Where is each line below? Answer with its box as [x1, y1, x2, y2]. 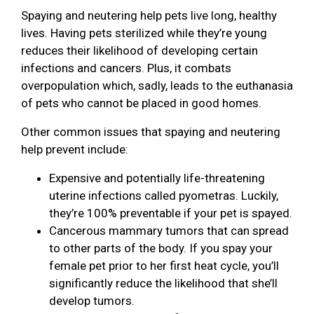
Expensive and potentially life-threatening [49, 170, 265, 185]
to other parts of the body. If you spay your [49, 240, 273, 255]
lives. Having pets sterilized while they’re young [21, 25, 267, 40]
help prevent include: [21, 142, 128, 156]
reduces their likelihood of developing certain [21, 43, 258, 57]
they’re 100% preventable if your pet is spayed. [49, 205, 292, 220]
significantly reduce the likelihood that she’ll [49, 275, 278, 290]
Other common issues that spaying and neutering [21, 124, 280, 139]
